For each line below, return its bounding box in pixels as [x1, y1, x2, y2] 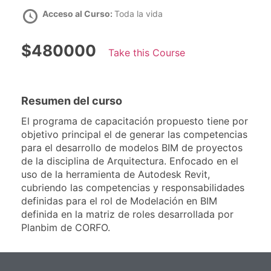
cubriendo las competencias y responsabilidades [21, 181, 244, 194]
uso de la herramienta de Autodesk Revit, [21, 168, 210, 181]
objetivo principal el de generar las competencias [21, 128, 247, 141]
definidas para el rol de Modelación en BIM [21, 195, 217, 207]
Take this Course [108, 47, 185, 59]
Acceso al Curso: [42, 8, 114, 19]
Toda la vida [114, 8, 163, 19]
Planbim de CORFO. [21, 221, 110, 234]
